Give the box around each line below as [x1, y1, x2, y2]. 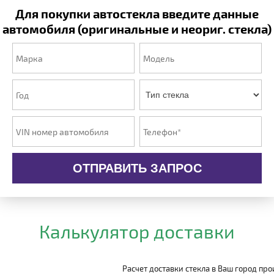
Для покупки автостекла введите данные [15, 6, 259, 21]
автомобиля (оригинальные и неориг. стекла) [2, 21, 272, 36]
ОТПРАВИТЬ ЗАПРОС [72, 161, 202, 175]
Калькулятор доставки [39, 220, 235, 242]
